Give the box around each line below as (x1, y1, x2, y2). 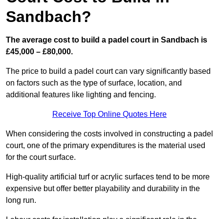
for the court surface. (6, 153, 76, 162)
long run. (6, 196, 36, 205)
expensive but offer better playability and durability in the (6, 184, 200, 193)
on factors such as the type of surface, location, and (6, 79, 182, 88)
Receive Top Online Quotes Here (52, 110, 167, 119)
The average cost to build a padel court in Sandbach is (6, 36, 207, 44)
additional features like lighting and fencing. (6, 90, 156, 99)
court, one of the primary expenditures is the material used (6, 141, 205, 150)
